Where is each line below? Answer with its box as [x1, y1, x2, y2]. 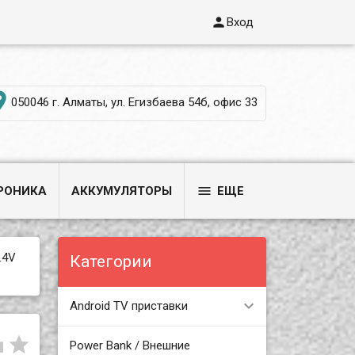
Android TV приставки [69, 298, 188, 313]
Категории [69, 251, 152, 271]
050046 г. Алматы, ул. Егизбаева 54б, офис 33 [10, 95, 258, 109]
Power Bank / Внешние [69, 338, 190, 353]
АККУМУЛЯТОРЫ [71, 184, 173, 198]
